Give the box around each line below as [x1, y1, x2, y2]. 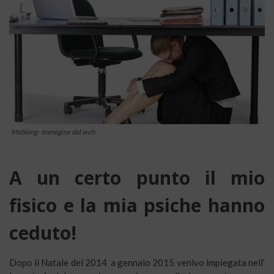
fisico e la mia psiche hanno [9, 192, 265, 218]
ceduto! [9, 220, 76, 245]
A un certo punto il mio [9, 165, 265, 190]
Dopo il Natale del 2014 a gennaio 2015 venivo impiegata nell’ [9, 256, 265, 268]
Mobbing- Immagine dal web [12, 127, 95, 136]
